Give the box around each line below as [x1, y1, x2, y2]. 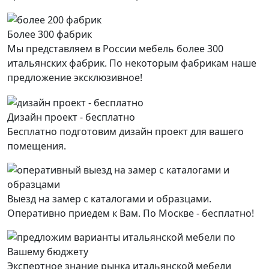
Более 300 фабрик [7, 28, 92, 41]
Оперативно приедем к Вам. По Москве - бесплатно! [7, 206, 254, 220]
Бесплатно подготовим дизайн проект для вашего [7, 124, 244, 138]
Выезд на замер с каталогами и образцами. [7, 192, 211, 205]
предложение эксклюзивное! [7, 71, 142, 85]
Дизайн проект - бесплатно [7, 110, 135, 124]
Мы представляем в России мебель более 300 [7, 42, 223, 56]
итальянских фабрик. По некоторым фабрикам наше [7, 56, 256, 70]
